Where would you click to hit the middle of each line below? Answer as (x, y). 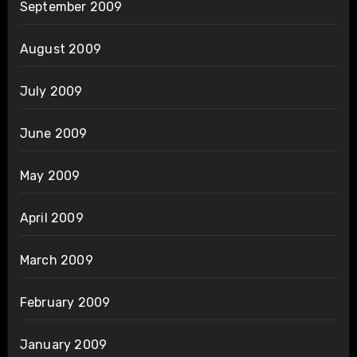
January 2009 (63, 345)
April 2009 (51, 218)
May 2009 (50, 176)
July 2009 (51, 92)
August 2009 (60, 49)
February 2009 (65, 303)
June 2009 (53, 134)
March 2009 (56, 261)
